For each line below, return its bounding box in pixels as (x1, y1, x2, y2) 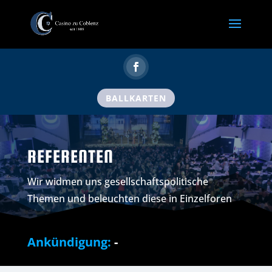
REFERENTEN (27, 146, 114, 167)
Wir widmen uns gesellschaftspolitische (27, 175, 208, 189)
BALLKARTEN (105, 92, 166, 104)
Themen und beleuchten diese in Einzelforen (27, 192, 232, 206)
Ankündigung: (27, 234, 111, 251)
